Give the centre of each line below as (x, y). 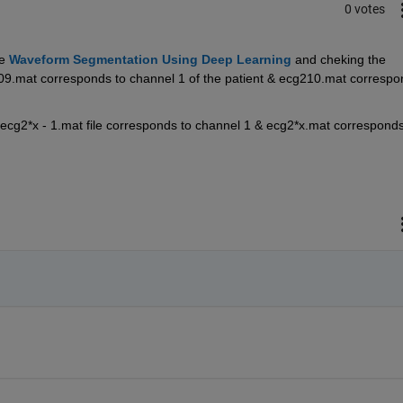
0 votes (364, 9)
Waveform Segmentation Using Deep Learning (150, 59)
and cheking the (342, 59)
